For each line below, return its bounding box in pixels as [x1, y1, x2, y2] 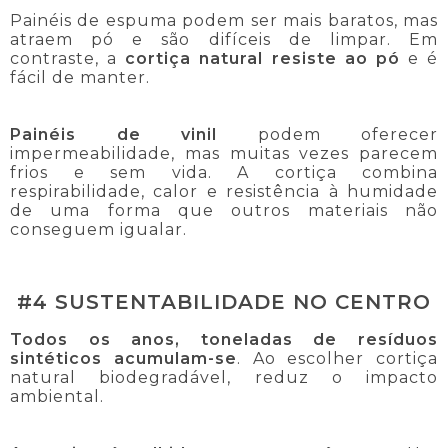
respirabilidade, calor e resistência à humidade [10, 182, 438, 202]
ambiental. [10, 386, 104, 406]
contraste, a [10, 49, 126, 69]
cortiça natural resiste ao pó [125, 49, 400, 69]
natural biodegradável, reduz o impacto [10, 367, 438, 387]
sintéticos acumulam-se [10, 348, 237, 368]
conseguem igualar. [10, 220, 187, 240]
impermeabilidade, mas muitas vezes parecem [10, 144, 438, 164]
